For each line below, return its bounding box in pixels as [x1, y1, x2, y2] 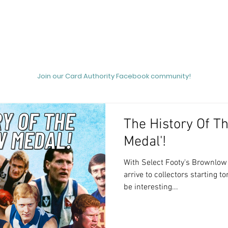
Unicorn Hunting [119, 29, 180, 40]
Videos [196, 29, 223, 40]
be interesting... [124, 182, 178, 192]
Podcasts [28, 29, 65, 40]
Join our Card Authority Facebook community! [37, 71, 191, 81]
